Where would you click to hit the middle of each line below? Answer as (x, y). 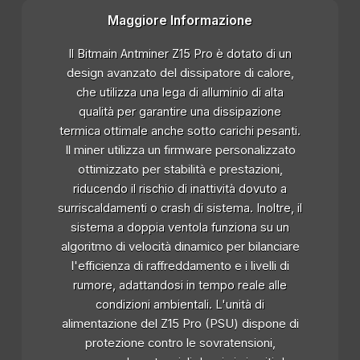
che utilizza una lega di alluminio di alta (180, 93)
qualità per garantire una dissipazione (180, 112)
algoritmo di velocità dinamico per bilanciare (180, 247)
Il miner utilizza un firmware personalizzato (180, 151)
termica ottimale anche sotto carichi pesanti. (180, 131)
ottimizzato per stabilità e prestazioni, (180, 170)
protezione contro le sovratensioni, (180, 344)
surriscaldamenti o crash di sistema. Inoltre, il (180, 209)
